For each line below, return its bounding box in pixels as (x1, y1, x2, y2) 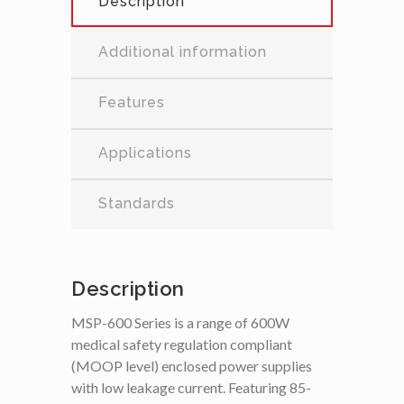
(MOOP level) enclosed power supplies (71, 356, 312, 374)
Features (98, 93, 165, 111)
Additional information (98, 42, 267, 60)
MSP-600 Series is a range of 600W (71, 313, 289, 331)
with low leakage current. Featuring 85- (71, 378, 311, 396)
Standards (98, 194, 175, 212)
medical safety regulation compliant (71, 335, 292, 353)
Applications (98, 143, 192, 161)
